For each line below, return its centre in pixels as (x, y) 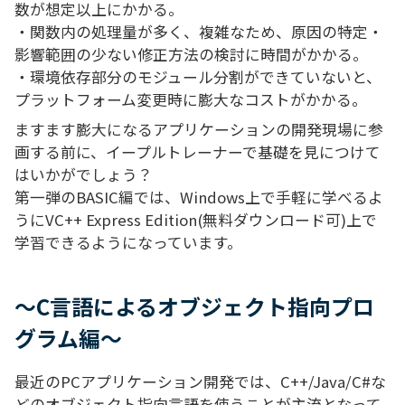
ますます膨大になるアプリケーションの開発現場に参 (199, 130)
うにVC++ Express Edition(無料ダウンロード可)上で (196, 220)
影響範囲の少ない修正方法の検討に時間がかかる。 (191, 55)
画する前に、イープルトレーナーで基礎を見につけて (198, 152)
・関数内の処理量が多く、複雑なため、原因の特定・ (199, 32)
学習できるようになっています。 (128, 243)
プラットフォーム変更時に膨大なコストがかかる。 (191, 100)
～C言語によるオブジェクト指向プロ (194, 306)
